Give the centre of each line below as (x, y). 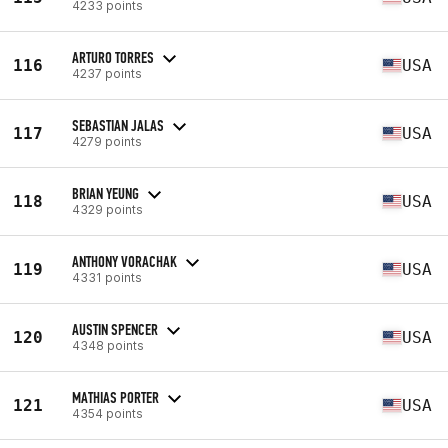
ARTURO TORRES (113, 57)
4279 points (107, 141)
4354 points (107, 413)
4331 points (107, 277)
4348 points (108, 345)
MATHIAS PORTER (115, 397)
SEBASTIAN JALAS (118, 125)
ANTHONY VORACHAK (124, 261)
